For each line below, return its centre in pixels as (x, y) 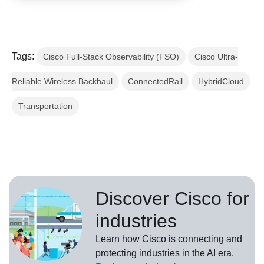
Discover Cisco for (172, 199)
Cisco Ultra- (216, 57)
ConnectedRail (155, 82)
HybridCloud (221, 82)
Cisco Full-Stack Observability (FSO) (111, 57)
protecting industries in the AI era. (165, 253)
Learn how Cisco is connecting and (169, 239)
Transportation (45, 106)
